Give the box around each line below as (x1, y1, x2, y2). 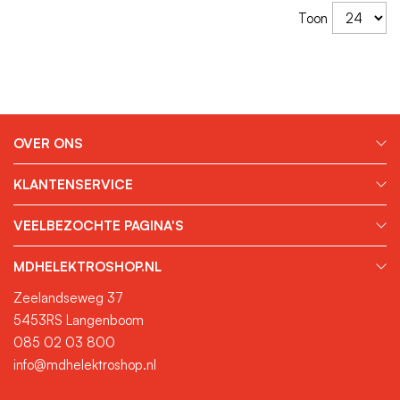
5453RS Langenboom (13, 312, 144, 329)
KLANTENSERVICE (13, 176, 133, 193)
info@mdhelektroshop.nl (13, 356, 156, 373)
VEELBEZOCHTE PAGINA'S (13, 217, 184, 234)
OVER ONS (13, 135, 83, 152)
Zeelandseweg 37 (13, 289, 123, 306)
